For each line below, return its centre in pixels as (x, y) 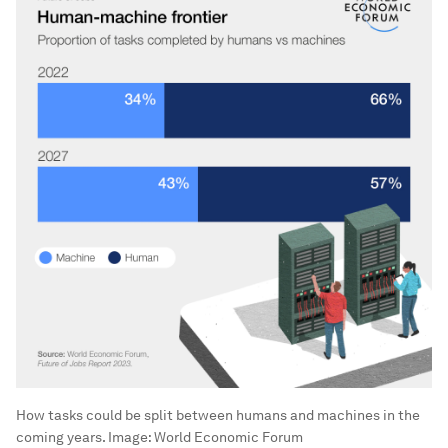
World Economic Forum (228, 436)
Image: (129, 436)
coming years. (60, 436)
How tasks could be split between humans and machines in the (218, 414)
